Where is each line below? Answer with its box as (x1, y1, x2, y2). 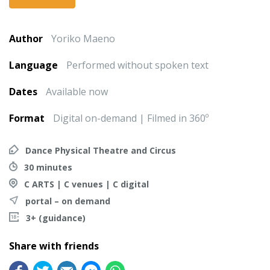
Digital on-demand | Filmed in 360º (53, 111, 209, 125)
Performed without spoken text (66, 58, 209, 72)
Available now (46, 85, 108, 98)
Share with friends (9, 239, 99, 253)
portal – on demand (25, 195, 110, 207)
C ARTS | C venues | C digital (24, 178, 149, 190)
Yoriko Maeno (51, 32, 115, 45)
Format (9, 111, 47, 125)
